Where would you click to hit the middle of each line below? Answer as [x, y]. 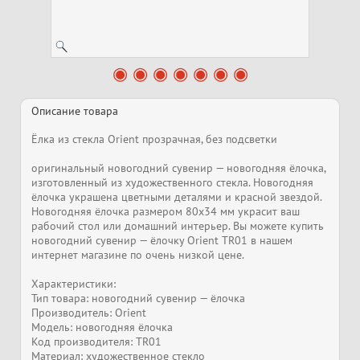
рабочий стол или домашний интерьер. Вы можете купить [178, 226]
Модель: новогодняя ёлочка [102, 327]
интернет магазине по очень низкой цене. [138, 255]
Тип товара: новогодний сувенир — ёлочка [138, 298]
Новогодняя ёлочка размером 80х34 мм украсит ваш [166, 211]
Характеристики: [74, 284]
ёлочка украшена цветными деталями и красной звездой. [176, 197]
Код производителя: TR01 [96, 342]
